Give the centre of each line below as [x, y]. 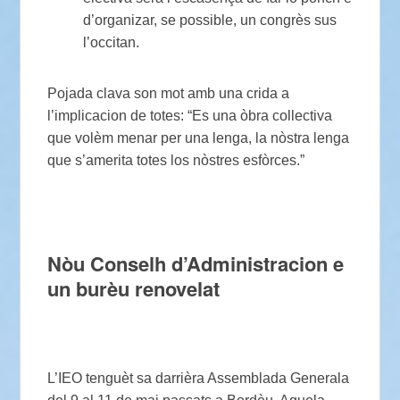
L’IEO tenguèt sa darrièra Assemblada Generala [199, 379]
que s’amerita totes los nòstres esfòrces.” [176, 160]
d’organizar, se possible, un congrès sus [210, 20]
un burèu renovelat [134, 288]
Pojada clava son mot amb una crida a [169, 93]
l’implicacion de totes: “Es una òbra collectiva [190, 115]
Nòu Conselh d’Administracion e [196, 263]
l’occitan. [112, 42]
